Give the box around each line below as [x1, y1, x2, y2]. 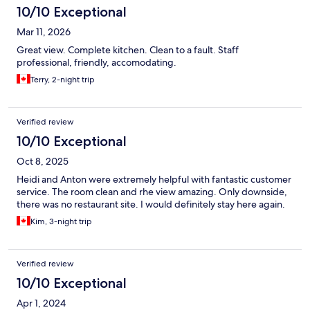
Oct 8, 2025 [17, 155, 69, 168]
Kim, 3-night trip [30, 216, 92, 228]
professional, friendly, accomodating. [17, 56, 176, 69]
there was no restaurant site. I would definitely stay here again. [17, 198, 285, 211]
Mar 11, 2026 [17, 26, 71, 39]
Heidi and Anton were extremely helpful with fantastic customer [17, 173, 291, 186]
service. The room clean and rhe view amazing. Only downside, [17, 185, 287, 199]
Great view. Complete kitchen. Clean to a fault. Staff [17, 44, 239, 57]
